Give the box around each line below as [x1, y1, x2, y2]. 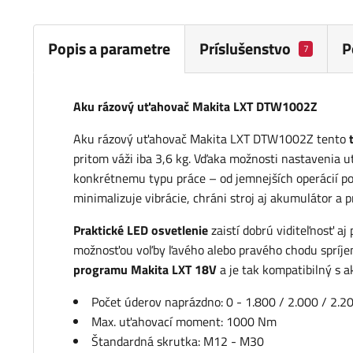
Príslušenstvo [199, 36, 291, 61]
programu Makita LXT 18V [73, 260, 217, 280]
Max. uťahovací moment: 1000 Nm [91, 312, 277, 332]
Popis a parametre [48, 35, 170, 61]
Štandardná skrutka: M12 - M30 [91, 332, 267, 351]
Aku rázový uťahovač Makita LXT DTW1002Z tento [73, 129, 349, 149]
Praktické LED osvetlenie [73, 221, 211, 240]
